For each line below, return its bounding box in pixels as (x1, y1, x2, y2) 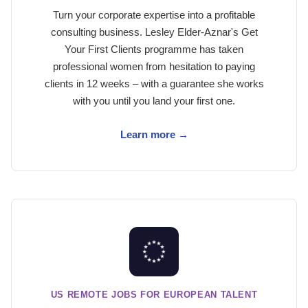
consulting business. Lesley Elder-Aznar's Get (50, 26, 258, 38)
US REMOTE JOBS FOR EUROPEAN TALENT (50, 289, 258, 300)
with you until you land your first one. (73, 95, 235, 107)
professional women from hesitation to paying (53, 60, 255, 72)
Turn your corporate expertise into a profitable (53, 9, 255, 21)
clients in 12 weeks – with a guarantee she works (44, 78, 264, 89)
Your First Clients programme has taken (65, 43, 243, 55)
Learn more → (120, 129, 188, 140)
